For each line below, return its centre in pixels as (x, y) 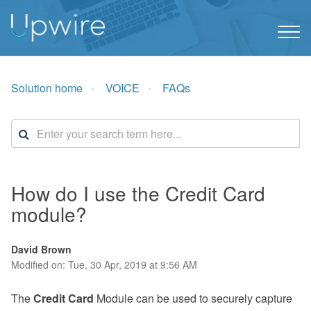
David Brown (41, 249)
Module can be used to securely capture (194, 298)
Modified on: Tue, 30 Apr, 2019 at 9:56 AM (104, 264)
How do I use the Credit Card (138, 193)
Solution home (47, 88)
